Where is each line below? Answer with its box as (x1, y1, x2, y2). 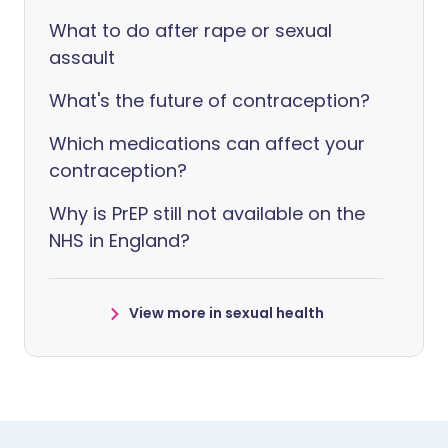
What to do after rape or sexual (49, 18, 332, 44)
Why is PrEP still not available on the (49, 201, 365, 227)
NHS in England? (49, 228, 190, 254)
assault (49, 45, 115, 71)
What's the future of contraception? (49, 88, 370, 114)
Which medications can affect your (49, 131, 365, 157)
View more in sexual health (128, 303, 324, 324)
